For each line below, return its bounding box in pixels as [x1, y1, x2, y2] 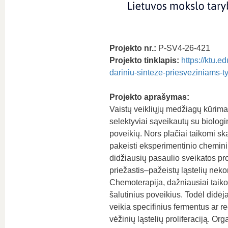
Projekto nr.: [109, 44, 156, 52]
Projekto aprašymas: [109, 93, 189, 101]
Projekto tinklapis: [109, 56, 179, 65]
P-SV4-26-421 [156, 44, 210, 52]
